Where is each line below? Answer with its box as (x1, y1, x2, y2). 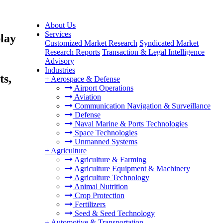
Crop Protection (73, 191, 124, 200)
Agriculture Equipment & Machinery (73, 164, 190, 173)
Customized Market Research (45, 39, 137, 47)
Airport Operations (73, 84, 133, 92)
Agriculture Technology (73, 173, 149, 182)
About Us (45, 21, 76, 29)
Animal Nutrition (73, 182, 128, 191)
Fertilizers (73, 200, 106, 209)
